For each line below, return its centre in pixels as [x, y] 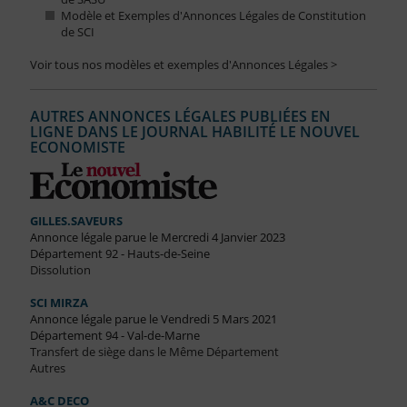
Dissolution [60, 270]
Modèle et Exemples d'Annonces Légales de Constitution [213, 16]
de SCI [77, 32]
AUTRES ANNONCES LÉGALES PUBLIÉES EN [180, 117]
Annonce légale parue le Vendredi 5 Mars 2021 [153, 319]
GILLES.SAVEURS [76, 221]
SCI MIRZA [59, 303]
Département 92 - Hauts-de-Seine [119, 254]
